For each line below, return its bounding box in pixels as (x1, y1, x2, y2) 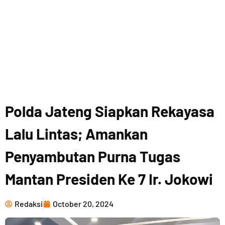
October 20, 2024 (53, 198, 114, 208)
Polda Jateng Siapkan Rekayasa (5, 101, 214, 120)
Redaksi (15, 198, 43, 208)
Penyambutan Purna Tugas (5, 147, 180, 165)
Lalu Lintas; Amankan (5, 124, 148, 143)
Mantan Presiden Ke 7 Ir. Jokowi (5, 169, 213, 188)
